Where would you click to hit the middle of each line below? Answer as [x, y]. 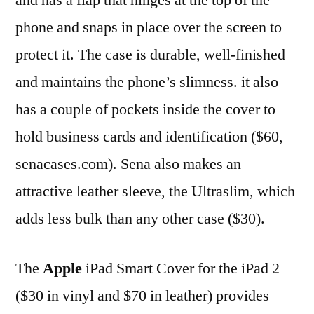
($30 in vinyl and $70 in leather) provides [142, 295]
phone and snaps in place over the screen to [149, 27]
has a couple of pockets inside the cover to [145, 109]
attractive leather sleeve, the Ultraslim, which [155, 191]
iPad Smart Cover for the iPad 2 [181, 268]
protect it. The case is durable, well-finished [150, 54]
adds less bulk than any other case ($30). [140, 218]
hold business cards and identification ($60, [149, 136]
